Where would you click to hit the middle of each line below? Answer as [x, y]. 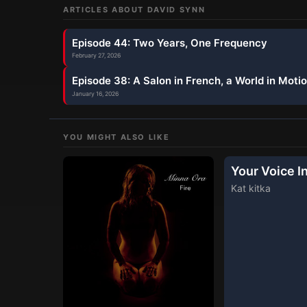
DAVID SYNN [176, 9]
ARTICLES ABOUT [105, 9]
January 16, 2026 [95, 94]
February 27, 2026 [96, 56]
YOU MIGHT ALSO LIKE [116, 137]
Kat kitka [251, 188]
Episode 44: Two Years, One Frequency [170, 42]
